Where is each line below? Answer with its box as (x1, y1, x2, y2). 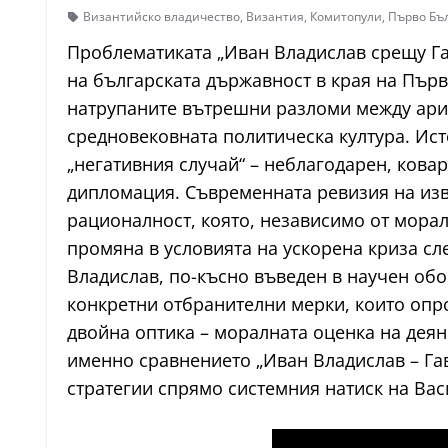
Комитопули (310, 8, 382, 25)
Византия (246, 8, 304, 25)
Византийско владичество (83, 8, 240, 25)
